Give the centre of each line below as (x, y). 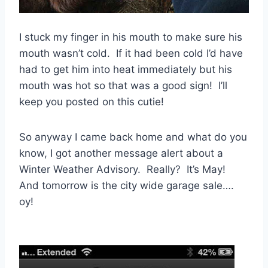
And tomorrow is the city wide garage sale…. (127, 185)
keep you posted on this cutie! (92, 101)
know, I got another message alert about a (121, 153)
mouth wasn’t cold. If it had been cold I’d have (131, 53)
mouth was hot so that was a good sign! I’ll (123, 85)
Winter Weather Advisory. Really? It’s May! (124, 169)
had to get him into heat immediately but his (126, 69)
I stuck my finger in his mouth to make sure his (131, 37)
